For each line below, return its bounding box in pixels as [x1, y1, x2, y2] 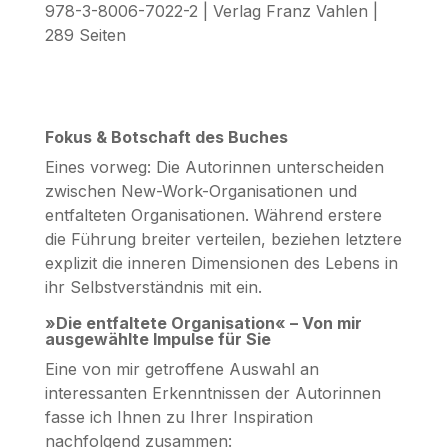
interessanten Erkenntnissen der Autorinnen [44, 382, 381, 403]
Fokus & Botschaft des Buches [44, 126, 288, 147]
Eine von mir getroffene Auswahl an [44, 358, 319, 379]
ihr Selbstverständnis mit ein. [44, 276, 262, 297]
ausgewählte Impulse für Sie [44, 328, 271, 349]
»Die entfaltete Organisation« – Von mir [44, 312, 362, 333]
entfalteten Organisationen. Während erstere [44, 204, 382, 225]
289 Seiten [44, 24, 126, 45]
